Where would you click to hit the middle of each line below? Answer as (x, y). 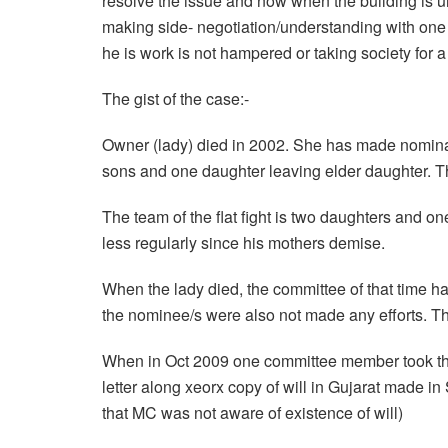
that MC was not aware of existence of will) (252, 413)
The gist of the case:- (175, 99)
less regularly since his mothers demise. (243, 243)
